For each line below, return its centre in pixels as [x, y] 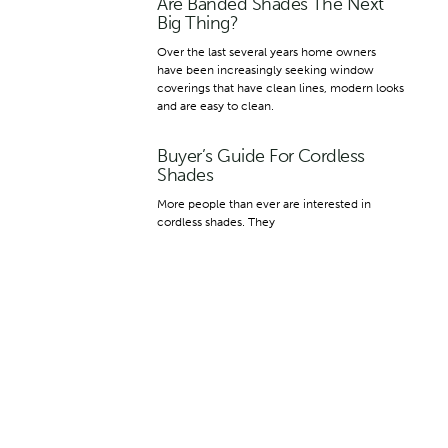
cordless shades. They [216, 222]
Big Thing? [198, 23]
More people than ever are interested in [264, 204]
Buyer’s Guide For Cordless [261, 156]
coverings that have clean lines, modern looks [281, 88]
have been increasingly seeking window [266, 70]
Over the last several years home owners [267, 52]
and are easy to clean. [216, 106]
